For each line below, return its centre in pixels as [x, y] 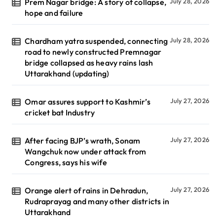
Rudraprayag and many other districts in [97, 202]
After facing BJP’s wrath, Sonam [83, 141]
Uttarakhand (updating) [67, 74]
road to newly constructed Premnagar [93, 52]
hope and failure [54, 13]
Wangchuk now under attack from [86, 152]
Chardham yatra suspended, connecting [96, 41]
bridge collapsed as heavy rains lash [89, 63]
